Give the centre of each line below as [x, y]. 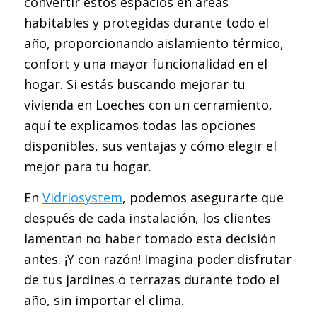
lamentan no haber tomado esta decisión [150, 239]
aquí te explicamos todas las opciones [140, 125]
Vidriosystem [82, 198]
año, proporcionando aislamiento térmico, [154, 43]
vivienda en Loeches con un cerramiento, [148, 104]
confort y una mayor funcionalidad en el [145, 63]
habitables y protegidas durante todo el [146, 22]
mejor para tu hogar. [87, 166]
